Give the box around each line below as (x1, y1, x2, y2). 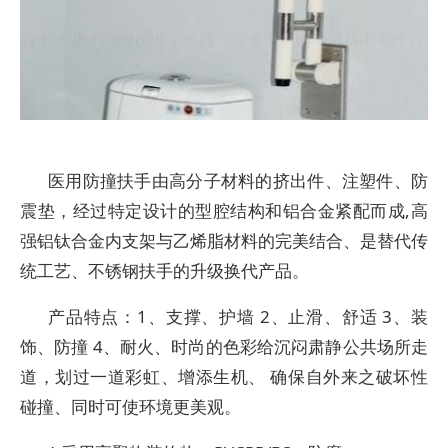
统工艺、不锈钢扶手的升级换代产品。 (20, 259, 309, 282)
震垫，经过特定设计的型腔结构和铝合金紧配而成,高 (20, 199, 428, 222)
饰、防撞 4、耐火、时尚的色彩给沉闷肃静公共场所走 (20, 335, 428, 358)
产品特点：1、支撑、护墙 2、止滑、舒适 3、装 (48, 305, 428, 328)
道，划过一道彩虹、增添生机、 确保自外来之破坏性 (20, 365, 428, 388)
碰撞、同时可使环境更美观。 (20, 395, 241, 418)
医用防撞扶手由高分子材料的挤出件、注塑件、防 (48, 169, 428, 192)
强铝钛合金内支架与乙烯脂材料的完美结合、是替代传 (20, 229, 428, 252)
